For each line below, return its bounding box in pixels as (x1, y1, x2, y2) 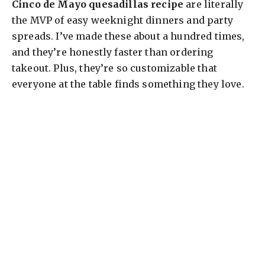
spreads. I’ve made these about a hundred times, (12, 30, 245, 43)
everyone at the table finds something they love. (12, 78, 244, 91)
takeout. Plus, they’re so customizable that (12, 62, 217, 75)
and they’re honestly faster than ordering (12, 46, 214, 59)
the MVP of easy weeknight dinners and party (12, 14, 233, 27)
